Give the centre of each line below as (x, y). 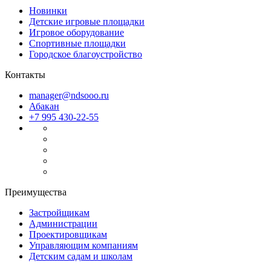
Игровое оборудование (77, 32)
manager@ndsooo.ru (69, 95)
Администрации (63, 223)
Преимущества (36, 192)
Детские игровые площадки (87, 21)
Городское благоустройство (86, 54)
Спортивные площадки (77, 43)
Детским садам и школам (81, 256)
